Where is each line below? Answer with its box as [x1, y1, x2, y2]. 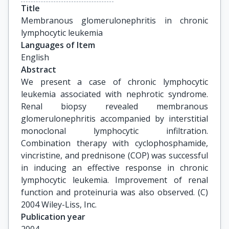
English [21, 52, 49, 63]
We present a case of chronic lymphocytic [21, 76, 208, 87]
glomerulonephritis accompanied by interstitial [21, 113, 208, 124]
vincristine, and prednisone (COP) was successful [21, 150, 208, 161]
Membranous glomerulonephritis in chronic [21, 15, 208, 26]
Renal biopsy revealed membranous [21, 101, 208, 112]
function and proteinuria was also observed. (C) [21, 187, 208, 198]
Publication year [21, 211, 85, 222]
